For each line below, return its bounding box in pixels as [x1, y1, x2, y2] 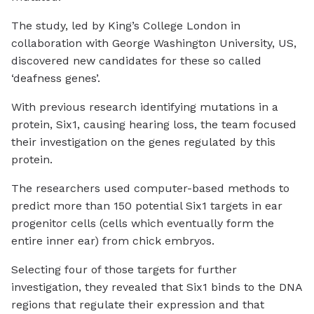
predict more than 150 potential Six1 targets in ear [11, 199, 282, 213]
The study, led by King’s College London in [11, 19, 240, 33]
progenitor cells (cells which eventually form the [11, 217, 274, 231]
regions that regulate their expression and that [11, 298, 264, 312]
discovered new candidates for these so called [11, 54, 261, 68]
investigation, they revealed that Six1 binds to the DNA [11, 280, 302, 294]
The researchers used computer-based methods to [11, 182, 289, 196]
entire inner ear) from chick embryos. [11, 234, 214, 248]
